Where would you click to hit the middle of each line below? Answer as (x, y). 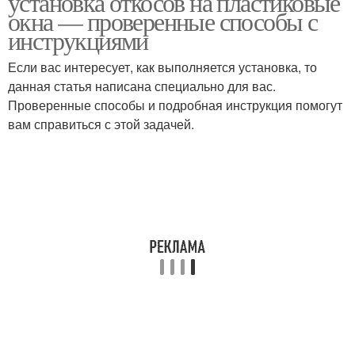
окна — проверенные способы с (163, 21)
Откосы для (262, 147)
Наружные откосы (262, 71)
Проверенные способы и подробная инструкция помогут (175, 105)
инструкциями (78, 40)
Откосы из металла (93, 156)
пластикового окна (262, 166)
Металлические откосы (93, 71)
